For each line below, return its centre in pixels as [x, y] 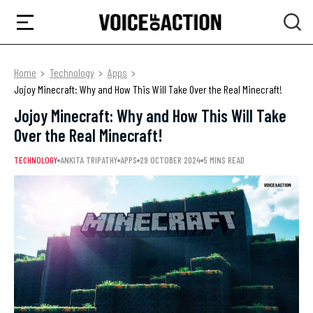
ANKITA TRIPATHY [89, 160]
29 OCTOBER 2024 [170, 160]
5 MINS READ [224, 160]
